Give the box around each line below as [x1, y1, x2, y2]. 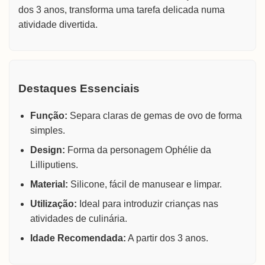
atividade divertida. [18, 19, 98, 30]
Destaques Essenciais [18, 82, 140, 95]
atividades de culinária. [30, 213, 127, 224]
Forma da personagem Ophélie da [65, 144, 211, 155]
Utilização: [30, 198, 77, 209]
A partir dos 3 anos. [126, 232, 208, 243]
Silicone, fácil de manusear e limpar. [68, 179, 222, 189]
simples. [30, 125, 65, 135]
